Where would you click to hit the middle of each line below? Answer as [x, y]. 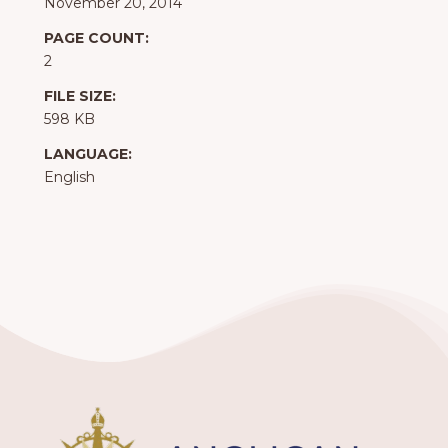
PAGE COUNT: [96, 38]
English [69, 177]
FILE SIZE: [80, 96]
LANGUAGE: [88, 154]
